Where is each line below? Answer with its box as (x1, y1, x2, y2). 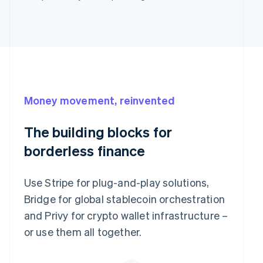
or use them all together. (23, 224, 144, 238)
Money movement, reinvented (23, 93, 175, 107)
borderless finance (23, 141, 146, 160)
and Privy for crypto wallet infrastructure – (23, 208, 228, 222)
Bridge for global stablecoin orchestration (23, 191, 225, 205)
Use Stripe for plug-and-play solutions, (23, 175, 210, 189)
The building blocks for (23, 122, 172, 141)
